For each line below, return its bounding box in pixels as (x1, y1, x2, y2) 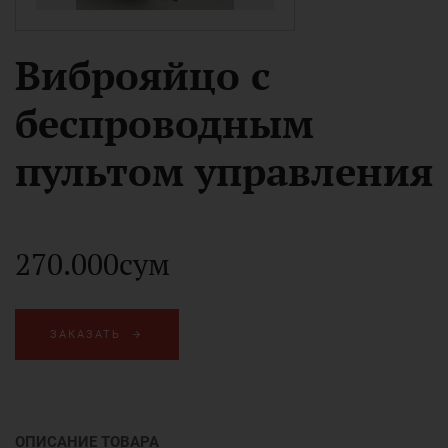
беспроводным (15, 96, 314, 149)
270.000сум (15, 244, 170, 284)
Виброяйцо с (15, 48, 270, 101)
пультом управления (15, 144, 433, 197)
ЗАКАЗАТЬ (50, 328, 121, 341)
